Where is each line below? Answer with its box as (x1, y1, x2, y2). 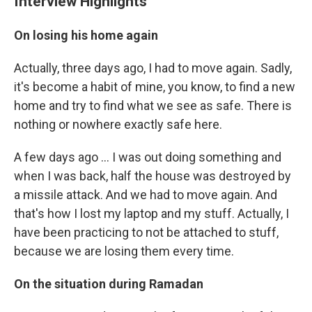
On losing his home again (14, 28, 158, 42)
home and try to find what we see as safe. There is (14, 98, 292, 113)
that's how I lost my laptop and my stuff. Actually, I (14, 206, 289, 221)
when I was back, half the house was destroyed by (14, 169, 291, 183)
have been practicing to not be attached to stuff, (14, 225, 279, 240)
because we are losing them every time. (14, 244, 234, 258)
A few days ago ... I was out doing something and (14, 150, 281, 164)
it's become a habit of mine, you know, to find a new (14, 79, 295, 94)
